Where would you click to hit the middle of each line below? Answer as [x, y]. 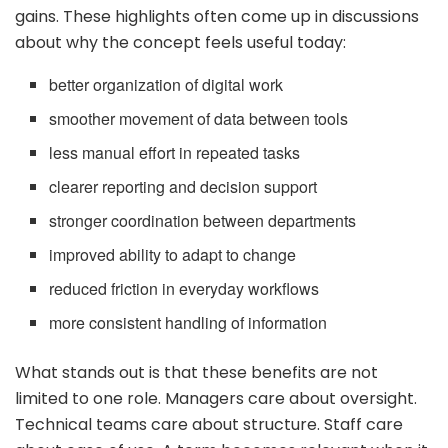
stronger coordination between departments [203, 220]
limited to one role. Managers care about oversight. [216, 398]
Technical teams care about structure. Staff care [209, 424]
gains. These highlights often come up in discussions [217, 16]
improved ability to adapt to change [173, 254]
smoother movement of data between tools [199, 118]
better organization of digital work [166, 84]
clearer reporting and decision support [183, 186]
